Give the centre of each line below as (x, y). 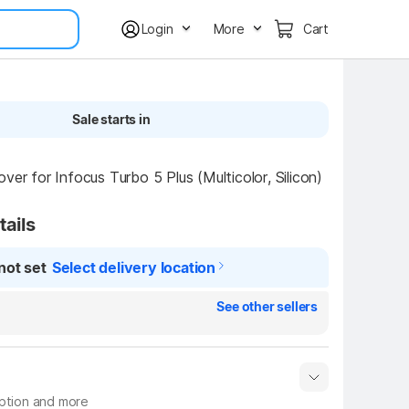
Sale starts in (111, 119)
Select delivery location (134, 267)
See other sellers (267, 306)
